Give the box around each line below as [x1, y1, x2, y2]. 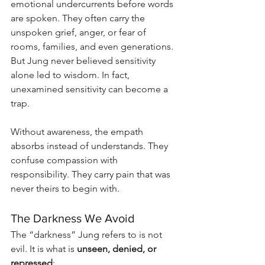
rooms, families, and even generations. [11, 41, 176, 53]
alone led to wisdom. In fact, [11, 69, 132, 81]
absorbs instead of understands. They [11, 140, 170, 152]
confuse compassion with [11, 154, 120, 166]
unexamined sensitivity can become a [11, 83, 170, 95]
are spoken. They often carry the [11, 12, 147, 24]
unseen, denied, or [77, 243, 159, 255]
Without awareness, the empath [11, 126, 146, 138]
